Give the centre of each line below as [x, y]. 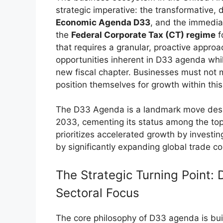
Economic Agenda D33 [103, 22]
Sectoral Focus [98, 193]
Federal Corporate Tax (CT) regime [143, 35]
